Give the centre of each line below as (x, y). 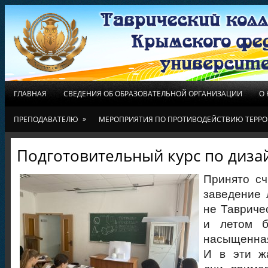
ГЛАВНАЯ (30, 94)
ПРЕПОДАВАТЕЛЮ (46, 119)
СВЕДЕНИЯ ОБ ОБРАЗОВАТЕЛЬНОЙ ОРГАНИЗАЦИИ (153, 94)
